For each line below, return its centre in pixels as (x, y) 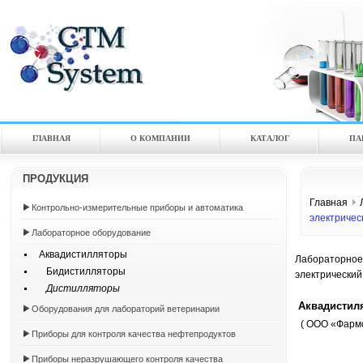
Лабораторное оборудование (91, 233)
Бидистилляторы (79, 271)
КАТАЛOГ (270, 138)
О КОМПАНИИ (160, 138)
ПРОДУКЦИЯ (56, 179)
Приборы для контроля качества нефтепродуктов (134, 334)
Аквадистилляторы (79, 254)
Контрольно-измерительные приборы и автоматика (137, 207)
